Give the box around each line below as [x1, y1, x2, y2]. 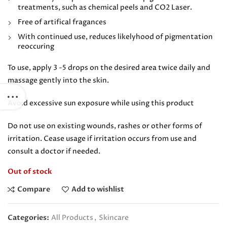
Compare [17, 184, 50, 194]
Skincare [99, 213, 129, 222]
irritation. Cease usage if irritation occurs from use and [8, 134, 197, 143]
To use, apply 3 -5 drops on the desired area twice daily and [8, 63, 210, 72]
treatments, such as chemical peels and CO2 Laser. [18, 3, 192, 12]
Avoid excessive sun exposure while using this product [8, 98, 194, 108]
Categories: [8, 213, 51, 222]
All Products [51, 213, 93, 222]
